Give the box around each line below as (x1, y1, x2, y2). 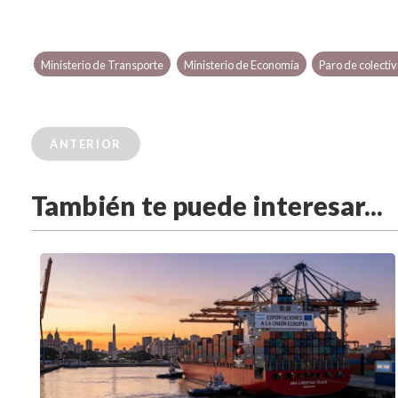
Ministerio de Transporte (41, 58, 164, 73)
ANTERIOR (50, 137, 122, 152)
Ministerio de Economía (183, 58, 299, 73)
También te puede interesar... (31, 189, 383, 222)
